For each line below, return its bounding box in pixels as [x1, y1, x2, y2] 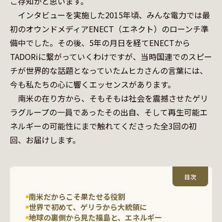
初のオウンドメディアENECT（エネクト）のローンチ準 [10, 23, 209, 35]
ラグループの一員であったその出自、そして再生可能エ [10, 106, 208, 118]
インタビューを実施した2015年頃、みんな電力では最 [10, 9, 210, 21]
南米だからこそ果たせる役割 [29, 191, 125, 202]
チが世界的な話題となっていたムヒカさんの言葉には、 [10, 64, 208, 76]
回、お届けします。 [10, 134, 80, 146]
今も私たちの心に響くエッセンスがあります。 [10, 78, 175, 90]
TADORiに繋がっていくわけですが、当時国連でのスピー [10, 51, 212, 62]
